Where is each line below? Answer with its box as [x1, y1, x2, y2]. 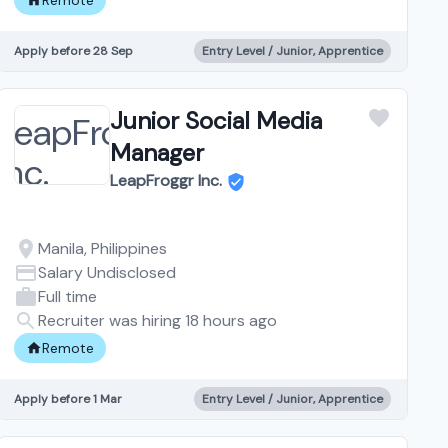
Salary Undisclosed [38, 261, 177, 283]
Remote [42, 338, 95, 357]
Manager [110, 136, 205, 168]
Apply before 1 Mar [14, 390, 123, 407]
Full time [38, 285, 98, 307]
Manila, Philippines [38, 237, 168, 259]
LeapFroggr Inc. [110, 169, 223, 191]
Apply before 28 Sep [14, 42, 134, 59]
